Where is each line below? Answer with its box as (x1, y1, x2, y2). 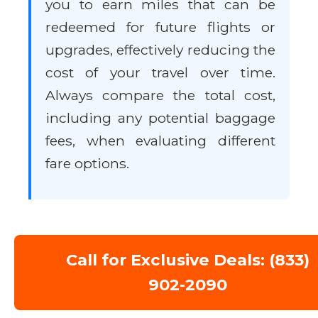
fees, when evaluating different (45, 132, 275, 150)
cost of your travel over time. (45, 64, 275, 82)
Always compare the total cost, (45, 87, 275, 104)
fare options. (45, 155, 129, 172)
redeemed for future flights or (45, 18, 275, 36)
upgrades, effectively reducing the (45, 41, 275, 59)
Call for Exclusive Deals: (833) (66, 250, 310, 270)
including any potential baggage (45, 109, 275, 127)
